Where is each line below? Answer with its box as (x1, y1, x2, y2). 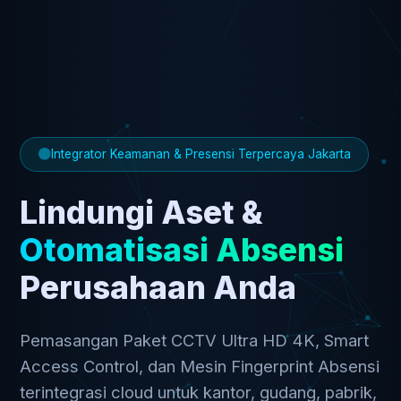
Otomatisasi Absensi (20, 231, 345, 269)
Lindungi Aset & (20, 193, 264, 232)
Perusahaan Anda (20, 269, 297, 307)
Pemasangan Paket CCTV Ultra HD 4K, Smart (20, 330, 370, 351)
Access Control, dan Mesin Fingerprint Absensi (20, 356, 380, 377)
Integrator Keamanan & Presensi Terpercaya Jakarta (50, 147, 351, 162)
